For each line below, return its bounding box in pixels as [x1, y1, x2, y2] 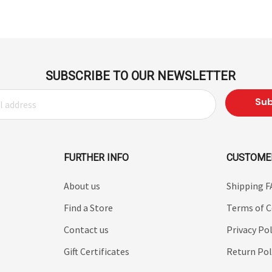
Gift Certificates [63, 245, 129, 257]
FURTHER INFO [63, 152, 129, 163]
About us [63, 180, 100, 192]
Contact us [63, 223, 109, 236]
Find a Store [63, 202, 113, 214]
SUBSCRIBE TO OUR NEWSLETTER [46, 69, 236, 83]
